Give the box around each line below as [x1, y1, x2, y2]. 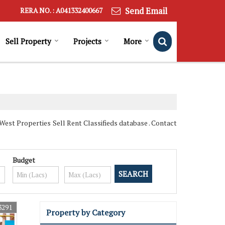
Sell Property [6, 36, 51, 46]
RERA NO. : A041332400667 [20, 6, 102, 16]
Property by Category [46, 206, 125, 218]
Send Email [125, 5, 167, 17]
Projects [73, 36, 101, 46]
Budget [12, 155, 35, 165]
